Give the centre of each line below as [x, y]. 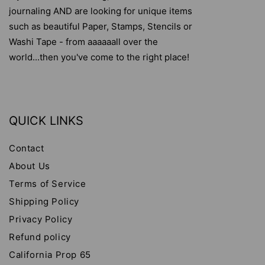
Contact [27, 148]
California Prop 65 [50, 255]
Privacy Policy [41, 219]
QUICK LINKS [46, 121]
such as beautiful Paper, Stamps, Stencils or [101, 26]
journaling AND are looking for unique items [101, 11]
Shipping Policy [44, 201]
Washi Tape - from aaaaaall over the [83, 42]
